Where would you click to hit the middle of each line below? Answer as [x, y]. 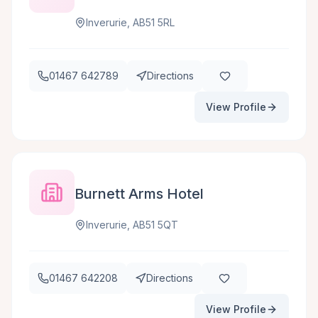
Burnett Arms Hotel [139, 194]
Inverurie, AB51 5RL [130, 22]
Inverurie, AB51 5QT [132, 225]
